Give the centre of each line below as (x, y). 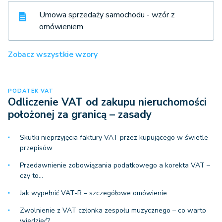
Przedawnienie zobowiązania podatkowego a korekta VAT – (115, 166)
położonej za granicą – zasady (80, 115)
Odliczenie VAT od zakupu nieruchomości (107, 102)
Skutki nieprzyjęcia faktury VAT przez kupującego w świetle (114, 138)
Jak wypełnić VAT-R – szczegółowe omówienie (93, 193)
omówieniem (61, 27)
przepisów (36, 148)
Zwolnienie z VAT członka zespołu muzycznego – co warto (113, 211)
